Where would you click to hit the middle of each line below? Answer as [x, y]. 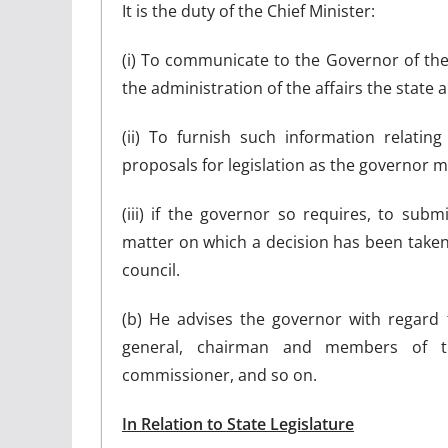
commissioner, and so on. [219, 374]
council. [151, 269]
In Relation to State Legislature [238, 423]
